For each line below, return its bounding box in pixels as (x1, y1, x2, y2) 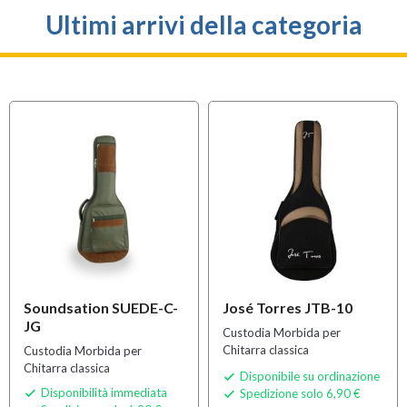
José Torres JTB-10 (223, 298, 352, 316)
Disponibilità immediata (41, 384, 167, 400)
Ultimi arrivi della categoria (45, 8, 362, 40)
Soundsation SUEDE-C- (24, 298, 178, 316)
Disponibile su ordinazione (240, 368, 380, 383)
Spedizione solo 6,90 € (237, 385, 361, 401)
